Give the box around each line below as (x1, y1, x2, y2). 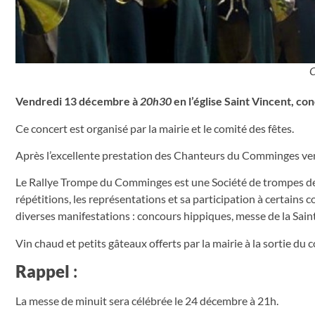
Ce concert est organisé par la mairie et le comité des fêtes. (15, 121, 294, 135)
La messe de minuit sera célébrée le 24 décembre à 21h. (15, 294, 278, 308)
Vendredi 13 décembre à (15, 94, 140, 108)
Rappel (15, 261, 70, 282)
